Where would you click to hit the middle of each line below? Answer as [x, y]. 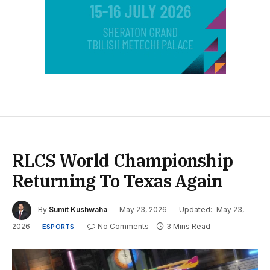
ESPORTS [58, 226]
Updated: [196, 210]
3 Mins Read [188, 226]
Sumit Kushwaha [78, 210]
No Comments [123, 226]
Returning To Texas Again [118, 181]
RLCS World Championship [123, 160]
